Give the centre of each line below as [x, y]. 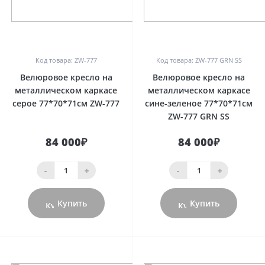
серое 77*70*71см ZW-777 [66, 103]
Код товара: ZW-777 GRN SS [199, 60]
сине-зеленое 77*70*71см [199, 103]
